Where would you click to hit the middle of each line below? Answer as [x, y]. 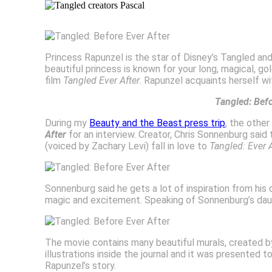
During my [67, 123]
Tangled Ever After [102, 80]
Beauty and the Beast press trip [158, 123]
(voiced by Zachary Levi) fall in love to [127, 146]
